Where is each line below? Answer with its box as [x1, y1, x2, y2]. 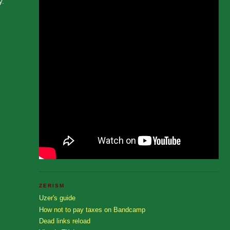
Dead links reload [39, 217, 90, 225]
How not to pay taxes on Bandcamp [39, 205, 145, 214]
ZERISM [39, 182, 65, 188]
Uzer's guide [39, 194, 75, 202]
